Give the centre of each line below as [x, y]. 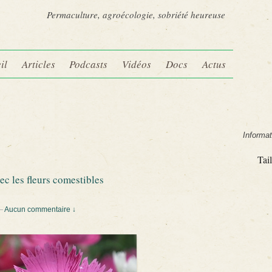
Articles [38, 64]
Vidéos [137, 64]
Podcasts [89, 64]
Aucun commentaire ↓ [40, 210]
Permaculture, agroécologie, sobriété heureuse [136, 15]
